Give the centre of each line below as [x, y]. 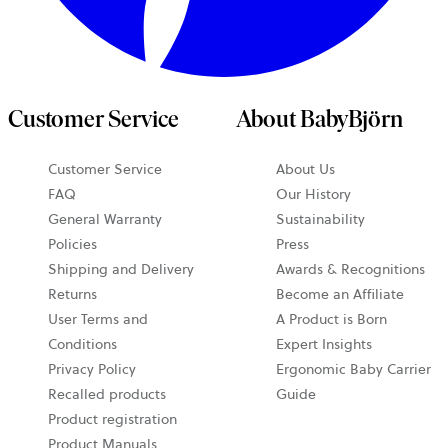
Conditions [82, 343]
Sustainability [320, 218]
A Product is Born [331, 318]
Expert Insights [324, 343]
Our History [313, 193]
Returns [72, 293]
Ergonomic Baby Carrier [353, 368]
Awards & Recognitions [350, 268]
